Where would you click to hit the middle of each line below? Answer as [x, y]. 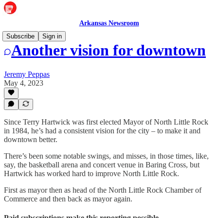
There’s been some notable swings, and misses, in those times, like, [106, 156]
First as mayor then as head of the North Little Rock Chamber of [103, 190]
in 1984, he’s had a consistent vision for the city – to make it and [102, 131]
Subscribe [20, 36]
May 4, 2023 [24, 83]
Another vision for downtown [109, 50]
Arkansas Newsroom [109, 23]
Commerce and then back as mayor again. [68, 199]
